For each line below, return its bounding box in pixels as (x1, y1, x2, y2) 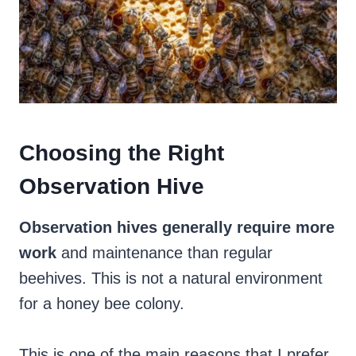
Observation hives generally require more (19, 219, 335, 237)
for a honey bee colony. (19, 295, 189, 313)
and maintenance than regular (56, 244, 273, 262)
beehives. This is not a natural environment (19, 269, 323, 288)
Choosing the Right (19, 141, 224, 166)
